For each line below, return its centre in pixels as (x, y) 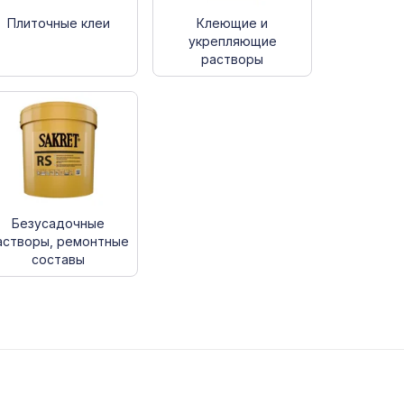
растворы (233, 59)
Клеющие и (233, 23)
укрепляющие (232, 41)
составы (59, 259)
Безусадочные (59, 223)
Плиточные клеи (58, 23)
